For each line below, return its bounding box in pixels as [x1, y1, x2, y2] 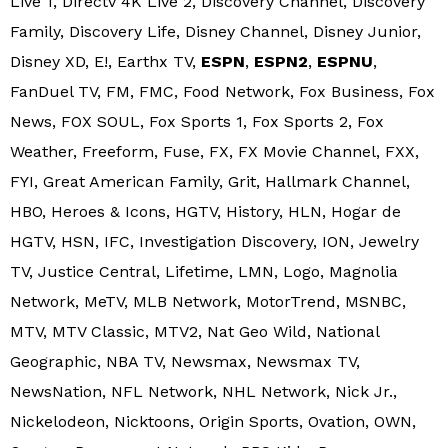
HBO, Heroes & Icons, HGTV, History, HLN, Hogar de [10, 201, 401, 221]
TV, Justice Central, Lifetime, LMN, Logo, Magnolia [10, 261, 398, 281]
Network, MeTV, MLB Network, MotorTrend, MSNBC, [10, 291, 406, 311]
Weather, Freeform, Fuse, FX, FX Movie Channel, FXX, [10, 141, 419, 161]
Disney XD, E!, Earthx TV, [10, 51, 201, 71]
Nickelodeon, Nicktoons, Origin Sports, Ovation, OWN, [10, 411, 416, 431]
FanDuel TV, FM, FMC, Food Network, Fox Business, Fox [10, 81, 435, 101]
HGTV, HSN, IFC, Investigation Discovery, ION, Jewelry [10, 231, 419, 251]
